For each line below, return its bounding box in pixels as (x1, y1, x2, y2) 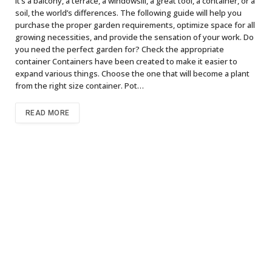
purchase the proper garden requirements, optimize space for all (15, 19, 255, 31)
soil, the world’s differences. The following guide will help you (15, 7, 242, 19)
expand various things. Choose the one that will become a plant (15, 68, 250, 80)
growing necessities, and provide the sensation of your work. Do (15, 32, 254, 43)
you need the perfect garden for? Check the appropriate (15, 44, 224, 55)
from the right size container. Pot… (15, 80, 144, 92)
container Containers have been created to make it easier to (15, 56, 237, 67)
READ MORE (25, 109, 70, 118)
